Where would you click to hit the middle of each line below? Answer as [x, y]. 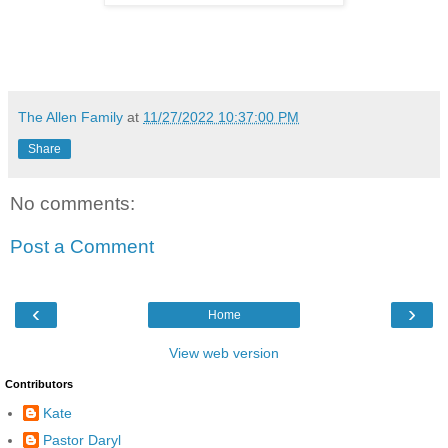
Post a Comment [82, 247]
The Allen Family [70, 117]
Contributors [39, 384]
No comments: [72, 203]
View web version [224, 353]
